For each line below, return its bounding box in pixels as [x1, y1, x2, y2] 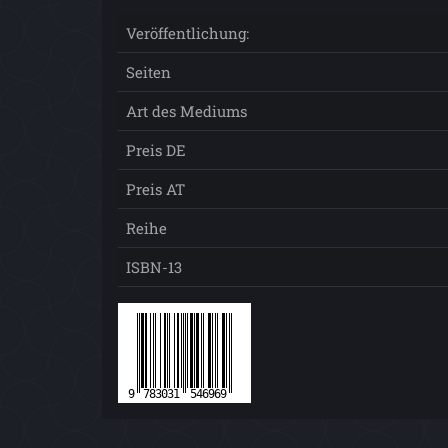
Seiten [126, 61, 171, 82]
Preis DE [126, 139, 186, 160]
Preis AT [126, 178, 185, 199]
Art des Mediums [126, 100, 247, 121]
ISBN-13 [126, 256, 182, 277]
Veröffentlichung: [126, 22, 249, 43]
